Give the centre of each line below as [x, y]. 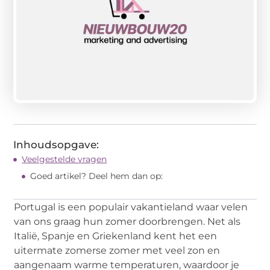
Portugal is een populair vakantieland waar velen [131, 207]
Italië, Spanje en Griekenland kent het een [116, 236]
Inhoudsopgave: [56, 145]
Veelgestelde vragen [64, 159]
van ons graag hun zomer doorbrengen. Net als [127, 222]
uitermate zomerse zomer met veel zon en [117, 251]
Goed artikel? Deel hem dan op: [97, 176]
